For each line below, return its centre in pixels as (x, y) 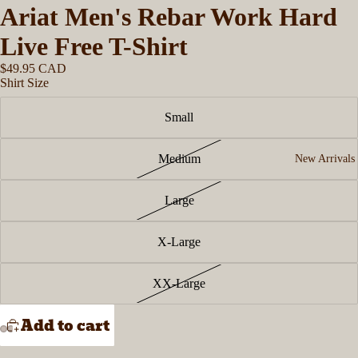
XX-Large (179, 283)
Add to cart (65, 325)
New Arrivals (324, 159)
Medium (179, 159)
